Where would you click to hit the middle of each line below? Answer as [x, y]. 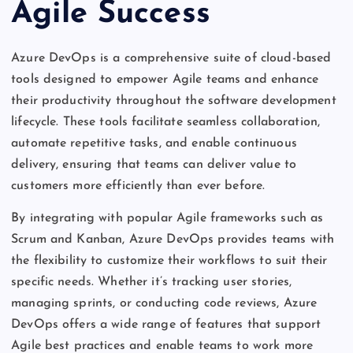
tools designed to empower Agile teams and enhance [165, 79]
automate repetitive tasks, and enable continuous [154, 143]
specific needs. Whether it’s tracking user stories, [152, 282]
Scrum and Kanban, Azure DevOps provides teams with [173, 239]
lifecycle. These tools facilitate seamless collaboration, [166, 122]
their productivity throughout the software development [174, 100]
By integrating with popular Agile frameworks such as [167, 218]
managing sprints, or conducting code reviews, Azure [164, 303]
